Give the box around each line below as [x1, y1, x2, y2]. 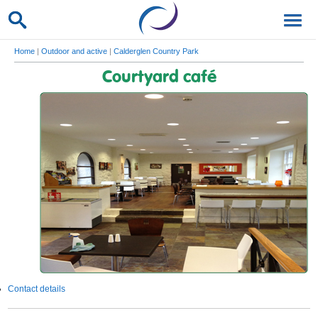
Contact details [8, 284, 66, 294]
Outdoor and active [41, 47, 107, 55]
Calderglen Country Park [114, 47, 199, 55]
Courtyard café [102, 69, 216, 87]
